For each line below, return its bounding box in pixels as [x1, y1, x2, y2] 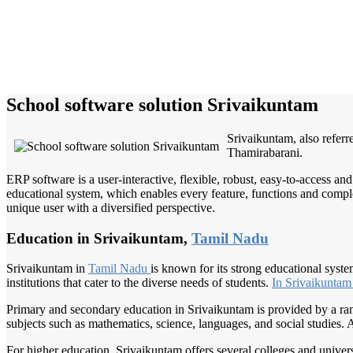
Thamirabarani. [227, 145, 303, 159]
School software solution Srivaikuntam [6, 94, 318, 115]
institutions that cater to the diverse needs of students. [6, 276, 272, 290]
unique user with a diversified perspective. [6, 200, 215, 214]
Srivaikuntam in [6, 262, 88, 276]
